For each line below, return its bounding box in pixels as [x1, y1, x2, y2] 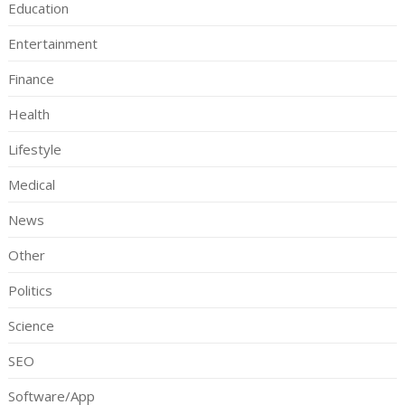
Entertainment [7, 34, 98, 52]
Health [7, 105, 50, 123]
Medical [7, 175, 55, 193]
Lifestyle [7, 140, 61, 158]
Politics [7, 281, 52, 299]
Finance [7, 70, 54, 88]
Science [7, 316, 54, 334]
